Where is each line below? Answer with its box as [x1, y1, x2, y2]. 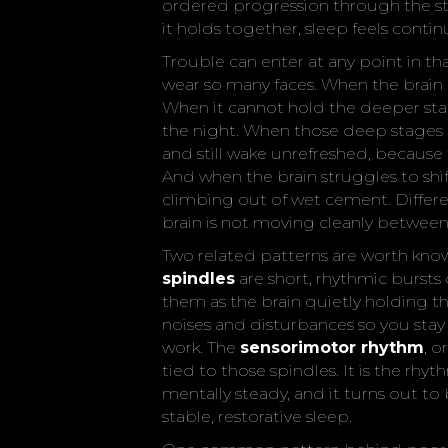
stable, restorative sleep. [162, 407, 352, 426]
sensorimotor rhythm [240, 338, 424, 357]
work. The [162, 338, 240, 357]
